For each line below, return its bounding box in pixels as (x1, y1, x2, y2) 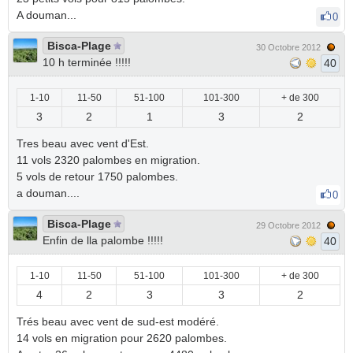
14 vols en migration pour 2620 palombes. (17, 332, 227, 344)
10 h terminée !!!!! (43, 56, 131, 69)
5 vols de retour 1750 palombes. (17, 170, 178, 183)
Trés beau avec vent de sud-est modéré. (17, 315, 219, 328)
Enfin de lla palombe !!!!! (43, 234, 163, 247)
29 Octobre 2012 (256, 221, 321, 230)
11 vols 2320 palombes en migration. (17, 154, 200, 166)
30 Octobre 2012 (256, 43, 321, 52)
